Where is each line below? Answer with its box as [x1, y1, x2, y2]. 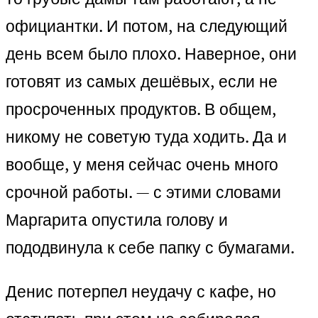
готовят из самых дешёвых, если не [6, 70, 278, 93]
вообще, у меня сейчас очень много [6, 153, 278, 176]
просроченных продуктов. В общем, [6, 98, 276, 121]
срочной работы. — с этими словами [6, 181, 281, 204]
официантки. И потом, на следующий [6, 15, 287, 38]
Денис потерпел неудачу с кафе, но [6, 280, 276, 303]
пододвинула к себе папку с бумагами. [6, 236, 295, 259]
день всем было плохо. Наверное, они [6, 43, 297, 65]
